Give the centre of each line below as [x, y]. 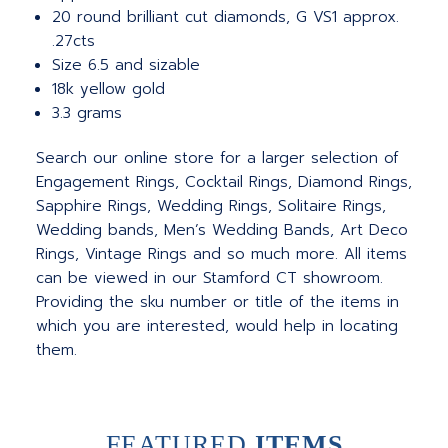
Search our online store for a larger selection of [217, 158]
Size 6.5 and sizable [126, 65]
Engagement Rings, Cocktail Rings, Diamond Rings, [224, 182]
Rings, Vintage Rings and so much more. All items [221, 254]
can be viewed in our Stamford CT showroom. [209, 278]
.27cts [74, 41]
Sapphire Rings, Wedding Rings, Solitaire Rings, [211, 206]
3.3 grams [87, 113]
